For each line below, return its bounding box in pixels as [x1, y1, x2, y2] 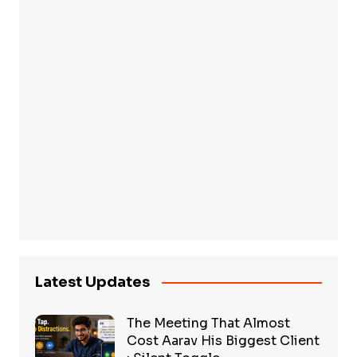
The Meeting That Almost [126, 314, 290, 331]
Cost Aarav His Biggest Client [126, 331, 320, 349]
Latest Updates [34, 273, 150, 291]
